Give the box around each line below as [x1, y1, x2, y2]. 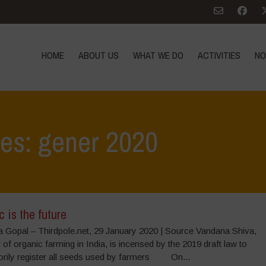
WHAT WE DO [133, 49, 184, 62]
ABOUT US [78, 49, 119, 62]
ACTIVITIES [198, 49, 241, 62]
